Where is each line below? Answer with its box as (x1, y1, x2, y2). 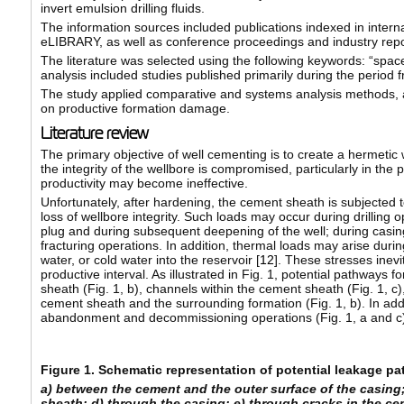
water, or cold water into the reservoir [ (40, 252, 260, 268)
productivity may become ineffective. (40, 176, 248, 191)
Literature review (40, 124, 148, 143)
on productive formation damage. (40, 101, 230, 116)
